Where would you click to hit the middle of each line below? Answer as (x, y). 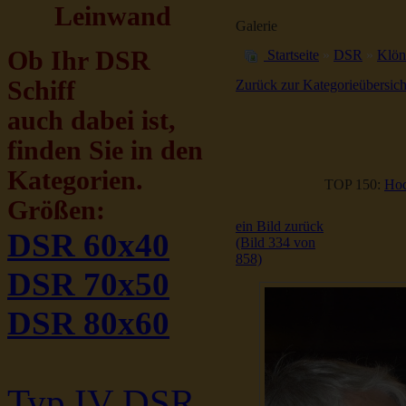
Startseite (293, 55)
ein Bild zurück (280, 226)
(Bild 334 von (275, 242)
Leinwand (113, 16)
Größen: (56, 210)
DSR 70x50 (88, 284)
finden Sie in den (105, 150)
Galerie (256, 26)
